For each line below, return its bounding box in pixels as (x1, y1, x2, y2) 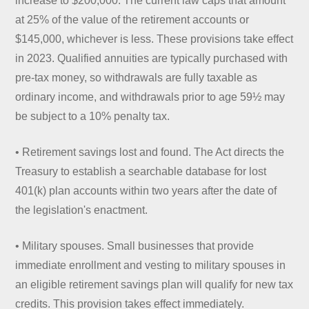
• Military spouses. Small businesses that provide (15, 239, 255, 252)
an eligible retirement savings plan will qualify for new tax (15, 278, 294, 290)
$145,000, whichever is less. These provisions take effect (15, 32, 294, 45)
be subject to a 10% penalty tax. (15, 110, 170, 122)
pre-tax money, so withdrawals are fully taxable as (15, 71, 258, 83)
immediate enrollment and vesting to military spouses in (15, 259, 286, 271)
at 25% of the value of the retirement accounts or (15, 13, 250, 26)
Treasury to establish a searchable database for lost (15, 165, 267, 177)
